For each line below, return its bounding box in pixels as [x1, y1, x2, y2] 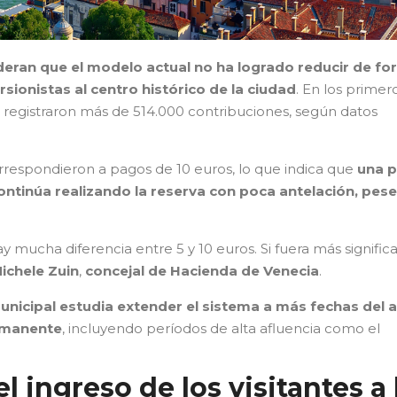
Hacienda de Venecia [170, 261, 319, 279]
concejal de [85, 261, 167, 279]
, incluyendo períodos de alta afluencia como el [62, 319, 380, 337]
